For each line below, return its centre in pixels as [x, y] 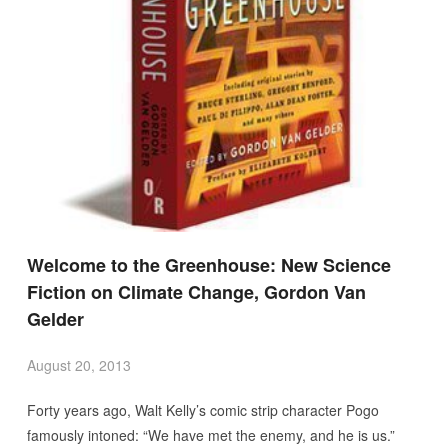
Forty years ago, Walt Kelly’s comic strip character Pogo [202, 409]
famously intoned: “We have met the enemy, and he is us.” [210, 434]
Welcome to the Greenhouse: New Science [208, 264]
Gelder [55, 318]
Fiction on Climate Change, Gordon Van [196, 291]
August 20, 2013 [78, 364]
